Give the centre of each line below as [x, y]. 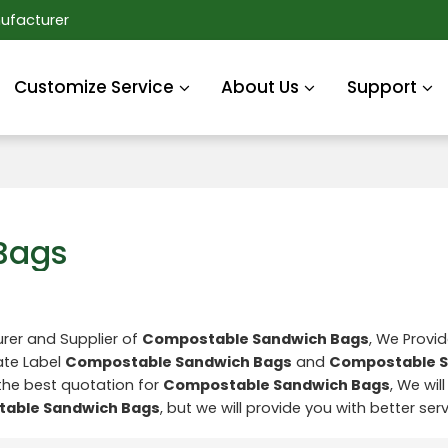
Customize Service [93, 87]
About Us [260, 87]
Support [382, 87]
